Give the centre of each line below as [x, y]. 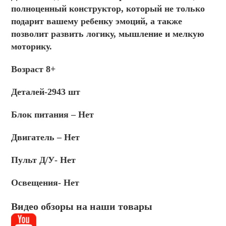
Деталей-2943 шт [46, 92]
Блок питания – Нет [53, 115]
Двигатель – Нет [46, 137]
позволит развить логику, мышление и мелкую [108, 34]
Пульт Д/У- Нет [44, 160]
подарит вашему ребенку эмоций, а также [97, 21]
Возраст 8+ [34, 69]
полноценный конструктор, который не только [108, 9]
